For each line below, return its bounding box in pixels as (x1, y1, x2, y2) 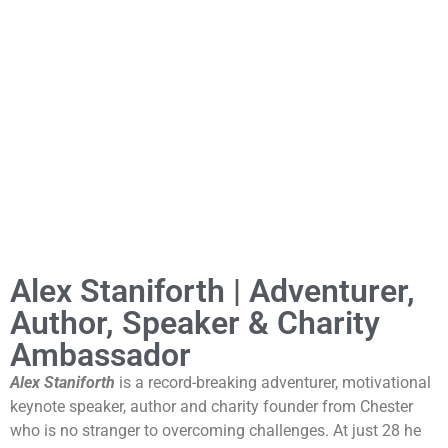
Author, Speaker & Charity (10, 304, 380, 342)
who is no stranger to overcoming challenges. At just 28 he (10, 421, 421, 440)
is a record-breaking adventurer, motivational (115, 373, 431, 392)
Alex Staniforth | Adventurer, (10, 272, 415, 310)
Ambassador (10, 336, 191, 374)
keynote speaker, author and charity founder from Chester (10, 397, 413, 416)
